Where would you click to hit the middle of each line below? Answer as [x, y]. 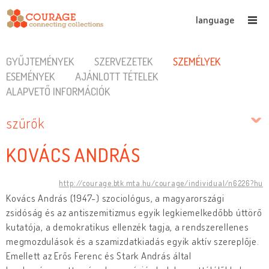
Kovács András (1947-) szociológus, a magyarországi [115, 198]
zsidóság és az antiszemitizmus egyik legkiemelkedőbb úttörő [134, 212]
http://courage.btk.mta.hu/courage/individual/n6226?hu [161, 183]
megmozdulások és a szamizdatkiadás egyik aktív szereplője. [133, 241]
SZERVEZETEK [123, 61]
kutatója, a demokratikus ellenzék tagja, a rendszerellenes [128, 227]
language [215, 20]
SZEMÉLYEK [196, 61]
